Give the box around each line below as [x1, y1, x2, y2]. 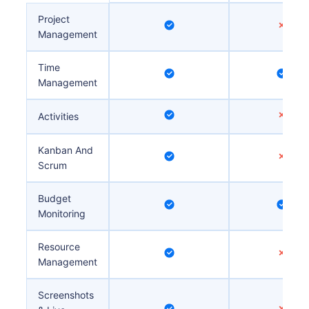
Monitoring [38, 207, 86, 219]
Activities [38, 110, 79, 122]
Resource [38, 240, 81, 252]
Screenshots [38, 288, 94, 301]
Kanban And [38, 143, 94, 156]
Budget [38, 192, 72, 204]
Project [38, 12, 70, 25]
